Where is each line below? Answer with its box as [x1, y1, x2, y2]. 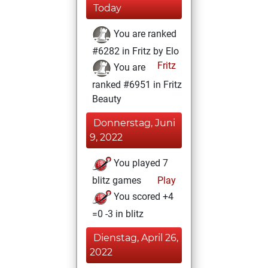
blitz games [92, 175, 141, 186]
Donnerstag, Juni [93, 117, 175, 129]
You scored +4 [111, 191, 173, 203]
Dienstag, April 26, [93, 232, 178, 243]
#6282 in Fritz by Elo [92, 45, 179, 57]
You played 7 [111, 157, 168, 169]
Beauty [92, 93, 121, 105]
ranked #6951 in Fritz [92, 79, 182, 90]
